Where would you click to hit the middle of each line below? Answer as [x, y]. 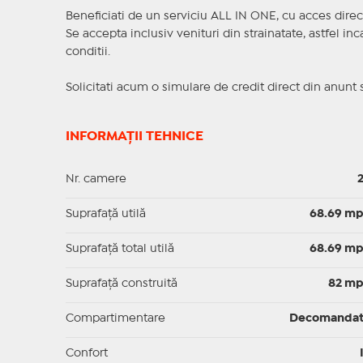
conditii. [88, 52]
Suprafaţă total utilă [120, 249]
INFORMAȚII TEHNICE [134, 137]
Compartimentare [115, 319]
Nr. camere [96, 179]
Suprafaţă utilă [105, 214]
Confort [86, 354]
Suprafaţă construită [121, 284]
